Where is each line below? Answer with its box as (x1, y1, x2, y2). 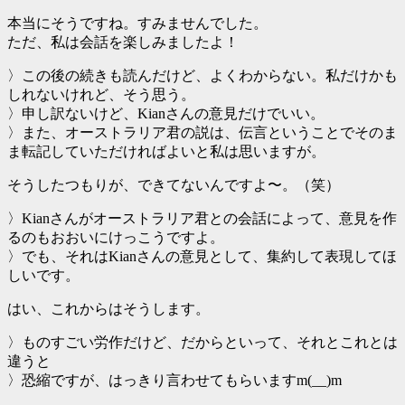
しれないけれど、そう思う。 (7, 87, 195, 103)
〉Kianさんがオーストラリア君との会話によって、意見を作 (7, 211, 397, 227)
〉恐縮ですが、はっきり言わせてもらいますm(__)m (7, 372, 342, 389)
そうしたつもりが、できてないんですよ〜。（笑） (7, 177, 340, 193)
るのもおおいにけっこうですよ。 (7, 230, 224, 246)
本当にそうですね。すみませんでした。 (7, 15, 268, 32)
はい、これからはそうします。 (7, 301, 210, 317)
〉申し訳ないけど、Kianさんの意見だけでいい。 (7, 106, 325, 122)
